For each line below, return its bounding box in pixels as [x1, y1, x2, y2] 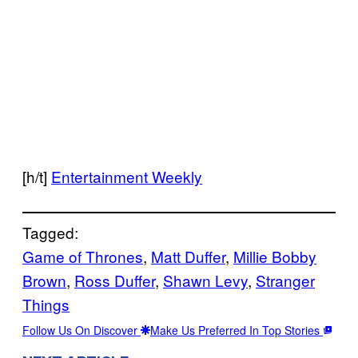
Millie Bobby [233, 245, 316, 268]
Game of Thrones [22, 245, 143, 268]
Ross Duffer [74, 269, 155, 292]
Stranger [256, 269, 315, 292]
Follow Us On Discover [22, 322, 141, 339]
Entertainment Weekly [51, 165, 202, 188]
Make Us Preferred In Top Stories [150, 322, 323, 339]
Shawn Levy [163, 269, 248, 292]
